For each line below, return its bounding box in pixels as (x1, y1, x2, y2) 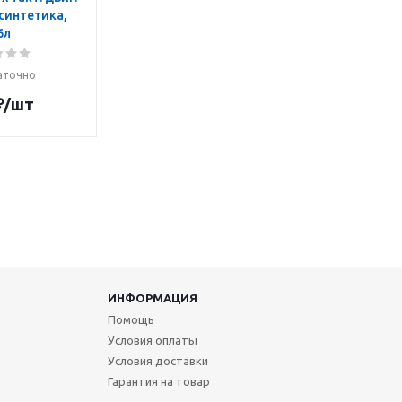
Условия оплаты (107, 334, 197, 346)
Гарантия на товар (107, 375, 210, 388)
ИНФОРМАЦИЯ (107, 292, 197, 304)
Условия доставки (107, 354, 208, 367)
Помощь (107, 313, 154, 326)
